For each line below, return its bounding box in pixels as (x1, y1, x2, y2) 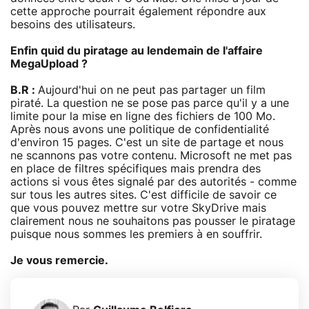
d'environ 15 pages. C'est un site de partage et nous (10, 137, 283, 148)
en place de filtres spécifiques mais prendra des (10, 163, 261, 175)
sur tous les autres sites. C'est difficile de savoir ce (10, 189, 277, 201)
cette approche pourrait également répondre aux (10, 6, 266, 17)
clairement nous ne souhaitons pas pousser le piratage (10, 215, 295, 227)
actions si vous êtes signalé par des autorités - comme (10, 176, 297, 188)
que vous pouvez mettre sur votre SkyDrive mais (10, 202, 266, 214)
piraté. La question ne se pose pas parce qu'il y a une (10, 97, 289, 109)
